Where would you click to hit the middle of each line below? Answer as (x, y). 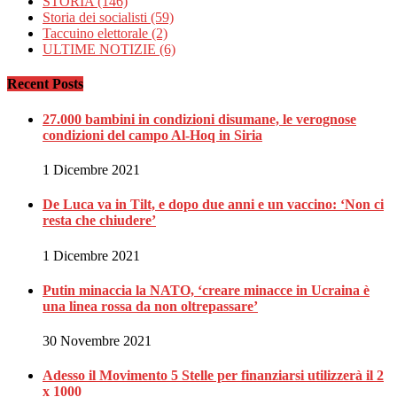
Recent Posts (45, 84)
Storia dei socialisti (97, 18)
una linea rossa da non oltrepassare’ (150, 306)
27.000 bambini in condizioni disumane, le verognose (199, 119)
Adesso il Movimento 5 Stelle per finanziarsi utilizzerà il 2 (213, 376)
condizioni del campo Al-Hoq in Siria (152, 135)
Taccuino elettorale (97, 34)
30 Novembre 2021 (97, 341)
